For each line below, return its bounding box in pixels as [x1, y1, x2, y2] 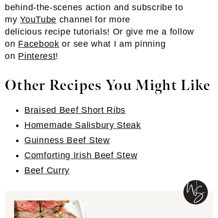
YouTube [20, 14, 57, 24]
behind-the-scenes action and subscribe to [5, 2, 183, 12]
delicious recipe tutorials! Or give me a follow [5, 26, 194, 36]
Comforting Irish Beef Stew [24, 150, 138, 160]
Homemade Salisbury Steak [24, 120, 141, 130]
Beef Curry [24, 165, 70, 175]
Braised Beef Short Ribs [24, 105, 126, 115]
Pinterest [18, 51, 56, 61]
